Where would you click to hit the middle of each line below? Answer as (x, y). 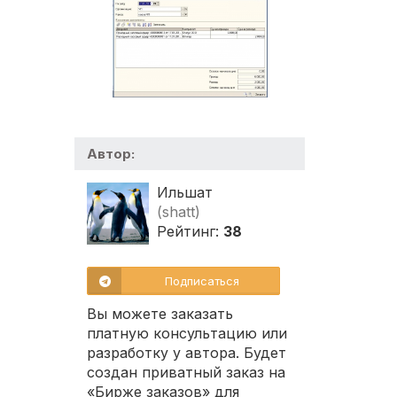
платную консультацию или (187, 334)
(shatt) (179, 212)
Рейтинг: (190, 232)
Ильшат (185, 193)
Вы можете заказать (160, 314)
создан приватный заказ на (186, 373)
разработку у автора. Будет (187, 353)
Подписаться (202, 281)
